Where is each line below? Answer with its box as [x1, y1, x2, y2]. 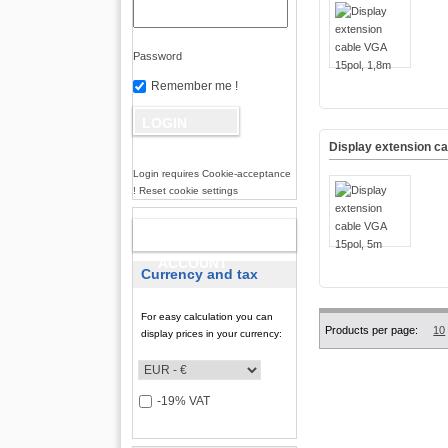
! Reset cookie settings [132, 185, 238, 197]
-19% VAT [156, 394, 210, 409]
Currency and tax [141, 266, 259, 283]
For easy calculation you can [141, 311, 274, 323]
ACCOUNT [158, 255, 229, 272]
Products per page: [325, 324, 419, 337]
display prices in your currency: [141, 328, 283, 340]
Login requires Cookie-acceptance [132, 168, 291, 180]
